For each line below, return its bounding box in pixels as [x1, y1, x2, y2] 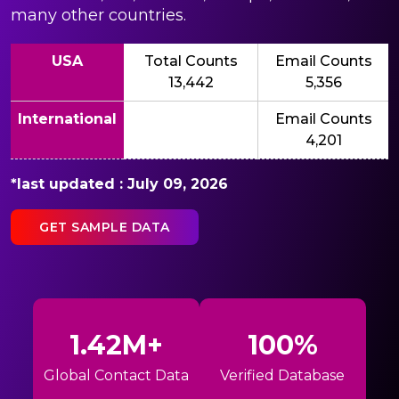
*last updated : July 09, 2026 [11, 175, 228, 192]
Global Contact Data [44, 367, 190, 385]
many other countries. [11, 4, 186, 25]
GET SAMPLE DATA [39, 218, 170, 235]
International [18, 110, 117, 127]
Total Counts [143, 52, 238, 69]
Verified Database [220, 367, 346, 385]
